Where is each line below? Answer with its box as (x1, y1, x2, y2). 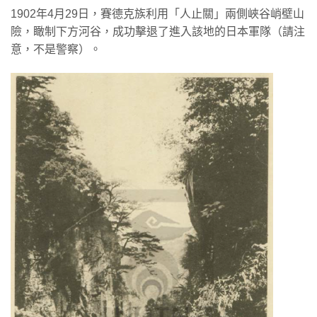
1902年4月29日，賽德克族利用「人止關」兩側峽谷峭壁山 (11, 7, 304, 20)
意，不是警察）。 (11, 42, 101, 55)
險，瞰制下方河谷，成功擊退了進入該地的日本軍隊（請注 (11, 25, 305, 38)
